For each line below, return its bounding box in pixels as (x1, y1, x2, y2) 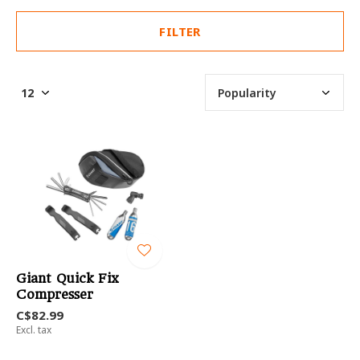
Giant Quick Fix (16, 271, 119, 287)
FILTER (159, 23, 201, 39)
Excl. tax (16, 323, 51, 337)
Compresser (16, 287, 93, 303)
